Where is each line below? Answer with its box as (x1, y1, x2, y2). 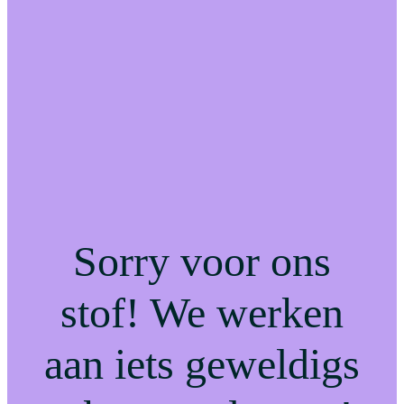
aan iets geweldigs (44, 340, 360, 389)
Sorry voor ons (73, 237, 331, 286)
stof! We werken (60, 289, 344, 337)
